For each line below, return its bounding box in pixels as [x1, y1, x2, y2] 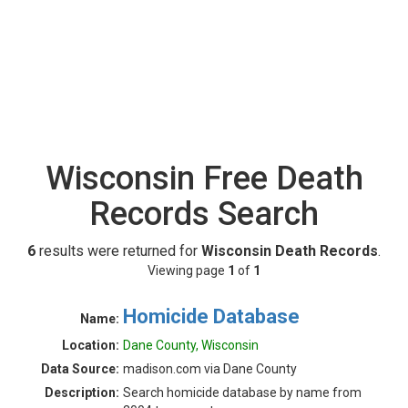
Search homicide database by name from [123, 385, 362, 400]
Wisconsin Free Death [45, 159, 363, 198]
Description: [45, 385, 119, 400]
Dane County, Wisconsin [123, 338, 259, 352]
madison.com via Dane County [123, 362, 297, 376]
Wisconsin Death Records [201, 242, 378, 260]
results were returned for [36, 242, 201, 260]
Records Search [89, 195, 319, 233]
